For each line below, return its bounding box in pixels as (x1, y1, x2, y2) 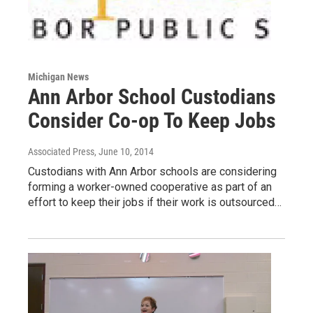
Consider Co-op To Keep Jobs (28, 108, 276, 133)
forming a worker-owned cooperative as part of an (28, 180, 272, 194)
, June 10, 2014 (94, 145, 154, 157)
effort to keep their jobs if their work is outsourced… (28, 195, 282, 209)
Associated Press (28, 145, 94, 157)
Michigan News (28, 71, 89, 82)
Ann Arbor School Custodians (28, 84, 276, 109)
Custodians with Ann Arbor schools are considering (28, 164, 277, 178)
